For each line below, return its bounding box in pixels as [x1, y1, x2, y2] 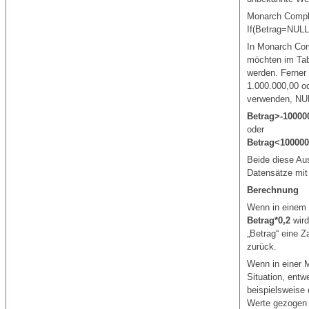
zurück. [247, 241, 277, 252]
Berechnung [247, 185, 299, 195]
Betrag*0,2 [247, 215, 290, 226]
